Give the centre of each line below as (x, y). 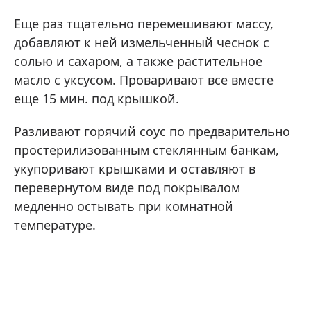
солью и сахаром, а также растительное (138, 61)
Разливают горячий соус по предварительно (152, 132)
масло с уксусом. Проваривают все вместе (144, 80)
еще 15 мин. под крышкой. (96, 99)
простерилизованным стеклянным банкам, (146, 150)
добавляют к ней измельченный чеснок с (142, 43)
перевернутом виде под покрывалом (127, 188)
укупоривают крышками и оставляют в (135, 169)
